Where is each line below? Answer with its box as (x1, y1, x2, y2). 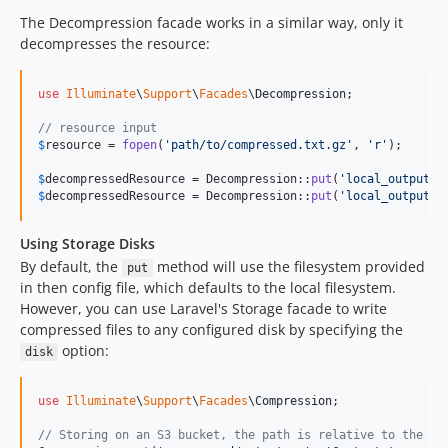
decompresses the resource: (20, 34, 210, 53)
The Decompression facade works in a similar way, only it (20, 13, 403, 32)
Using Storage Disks (20, 234, 155, 253)
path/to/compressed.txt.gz (171, 138, 346, 152)
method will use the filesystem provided (152, 257, 425, 276)
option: (57, 341, 109, 360)
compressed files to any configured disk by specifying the (20, 320, 403, 339)
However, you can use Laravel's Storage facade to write (20, 299, 387, 318)
